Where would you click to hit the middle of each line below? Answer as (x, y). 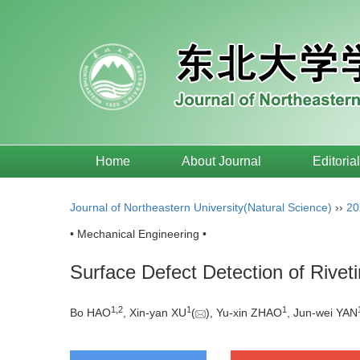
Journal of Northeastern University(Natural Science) (201, 207)
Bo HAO (90, 313)
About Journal (221, 161)
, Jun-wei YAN (322, 313)
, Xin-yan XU (155, 313)
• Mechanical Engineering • (138, 234)
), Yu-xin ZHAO (244, 313)
